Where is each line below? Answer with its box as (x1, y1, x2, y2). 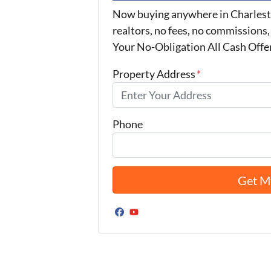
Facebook (119, 212, 180, 230)
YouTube (133, 212, 188, 230)
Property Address (112, 67, 195, 80)
